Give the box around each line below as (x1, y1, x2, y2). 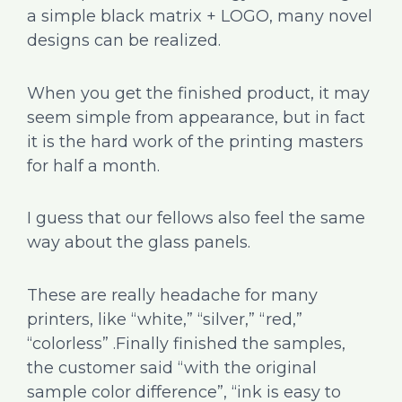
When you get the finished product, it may (27, 83, 370, 103)
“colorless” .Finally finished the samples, (27, 333, 345, 354)
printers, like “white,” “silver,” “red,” (27, 309, 302, 329)
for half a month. (27, 155, 160, 176)
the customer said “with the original (27, 357, 317, 378)
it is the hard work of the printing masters (27, 131, 363, 152)
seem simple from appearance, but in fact (27, 107, 365, 127)
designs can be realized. (27, 31, 221, 51)
